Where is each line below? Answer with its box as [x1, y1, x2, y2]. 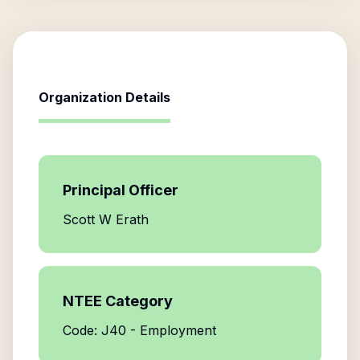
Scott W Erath [63, 211, 149, 227]
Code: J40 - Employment [63, 322, 216, 338]
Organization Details [39, 89, 170, 105]
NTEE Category [63, 292, 173, 309]
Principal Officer [63, 182, 178, 198]
